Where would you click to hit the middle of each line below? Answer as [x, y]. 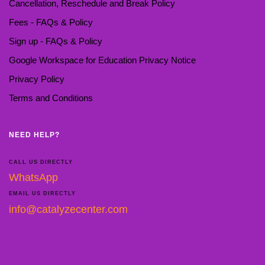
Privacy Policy [37, 79]
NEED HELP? [34, 135]
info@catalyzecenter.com [68, 209]
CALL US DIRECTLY [41, 162]
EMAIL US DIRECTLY [42, 194]
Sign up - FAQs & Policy [56, 41]
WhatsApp [33, 178]
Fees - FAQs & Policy [51, 22]
